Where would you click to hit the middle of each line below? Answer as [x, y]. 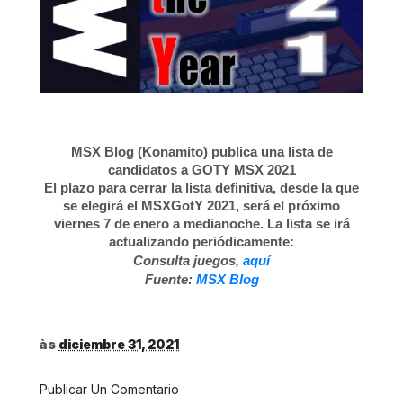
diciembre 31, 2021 [119, 344]
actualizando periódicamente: [201, 242]
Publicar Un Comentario [109, 389]
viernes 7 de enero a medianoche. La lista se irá [201, 224]
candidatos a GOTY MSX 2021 [201, 170]
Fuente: [170, 279]
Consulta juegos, [188, 260]
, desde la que [316, 188]
